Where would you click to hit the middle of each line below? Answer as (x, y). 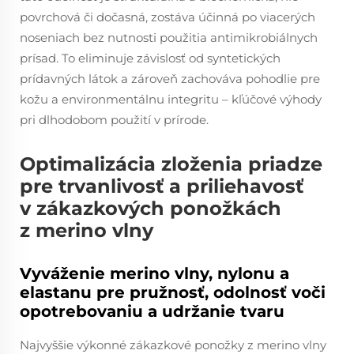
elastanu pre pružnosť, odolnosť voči (173, 292)
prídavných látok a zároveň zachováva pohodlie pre (170, 79)
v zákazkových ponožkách (151, 208)
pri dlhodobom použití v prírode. (114, 120)
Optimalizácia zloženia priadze (171, 164)
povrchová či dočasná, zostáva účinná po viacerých (168, 17)
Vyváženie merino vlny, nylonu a (154, 273)
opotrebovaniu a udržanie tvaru (152, 311)
